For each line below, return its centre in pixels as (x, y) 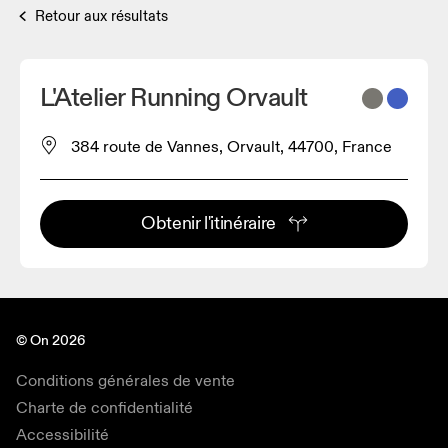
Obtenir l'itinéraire (208, 223)
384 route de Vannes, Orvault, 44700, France (231, 146)
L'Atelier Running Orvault (174, 97)
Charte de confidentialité (104, 407)
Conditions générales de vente (125, 380)
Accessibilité (62, 434)
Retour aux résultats (101, 16)
